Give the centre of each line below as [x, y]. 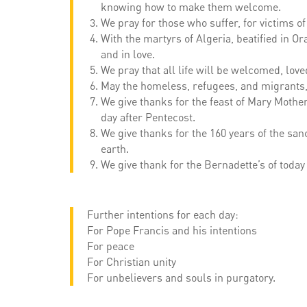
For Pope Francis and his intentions [172, 231]
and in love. [128, 54]
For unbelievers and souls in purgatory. [181, 278]
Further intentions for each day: [163, 215]
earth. [115, 149]
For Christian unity [132, 262]
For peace [111, 246]
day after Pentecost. [148, 118]
